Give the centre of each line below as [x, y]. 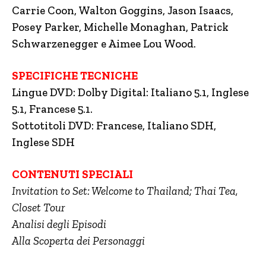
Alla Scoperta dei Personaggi [78, 241]
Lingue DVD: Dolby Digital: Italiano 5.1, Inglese [130, 93]
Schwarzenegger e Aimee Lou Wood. [104, 44]
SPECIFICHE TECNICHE [75, 76]
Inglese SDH [43, 142]
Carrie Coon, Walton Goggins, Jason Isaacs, [123, 11]
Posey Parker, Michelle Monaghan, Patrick [120, 27]
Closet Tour [39, 208]
